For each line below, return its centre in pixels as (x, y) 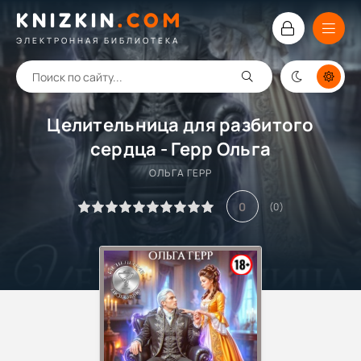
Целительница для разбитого (180, 125)
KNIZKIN (67, 20)
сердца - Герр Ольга (180, 149)
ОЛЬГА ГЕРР (180, 173)
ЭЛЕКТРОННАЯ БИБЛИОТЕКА (98, 40)
